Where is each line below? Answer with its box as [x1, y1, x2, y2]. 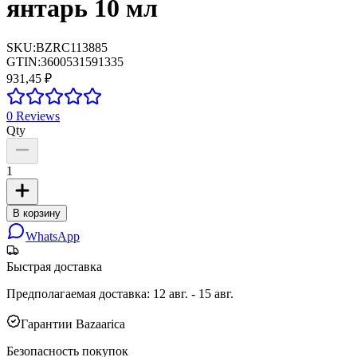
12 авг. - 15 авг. [153, 286, 233, 300]
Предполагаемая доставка [6, 286, 147, 300]
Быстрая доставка [6, 259, 102, 273]
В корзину [13, 206, 61, 219]
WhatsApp [25, 229, 80, 243]
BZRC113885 [36, 40, 108, 54]
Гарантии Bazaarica [21, 316, 125, 331]
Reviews [13, 108, 60, 123]
